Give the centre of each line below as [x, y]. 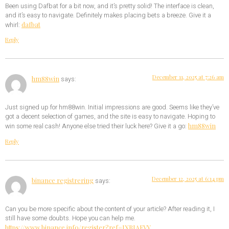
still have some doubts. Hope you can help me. [70, 219]
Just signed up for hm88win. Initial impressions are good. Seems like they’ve [112, 108]
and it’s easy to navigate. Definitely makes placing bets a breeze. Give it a [108, 15]
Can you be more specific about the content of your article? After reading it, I [110, 209]
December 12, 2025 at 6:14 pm [188, 178]
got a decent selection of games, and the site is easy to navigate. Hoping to [110, 117]
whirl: [13, 25]
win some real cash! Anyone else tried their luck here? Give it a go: [97, 127]
